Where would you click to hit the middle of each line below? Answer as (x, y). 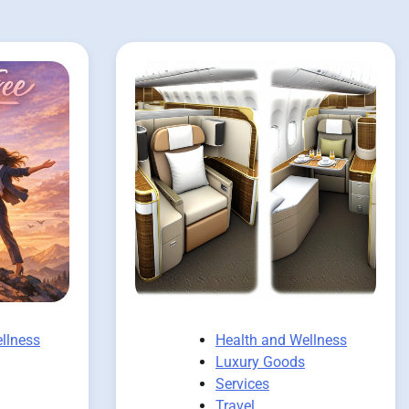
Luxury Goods (260, 362)
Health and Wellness (281, 341)
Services (242, 384)
